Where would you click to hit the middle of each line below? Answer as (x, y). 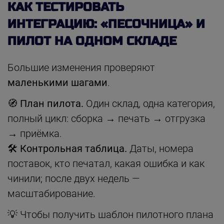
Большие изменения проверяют (81, 67)
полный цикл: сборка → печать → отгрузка (106, 118)
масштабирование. (51, 193)
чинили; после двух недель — (73, 178)
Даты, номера (160, 148)
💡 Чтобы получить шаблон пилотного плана (110, 214)
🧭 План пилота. (45, 103)
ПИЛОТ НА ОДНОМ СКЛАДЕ (92, 41)
